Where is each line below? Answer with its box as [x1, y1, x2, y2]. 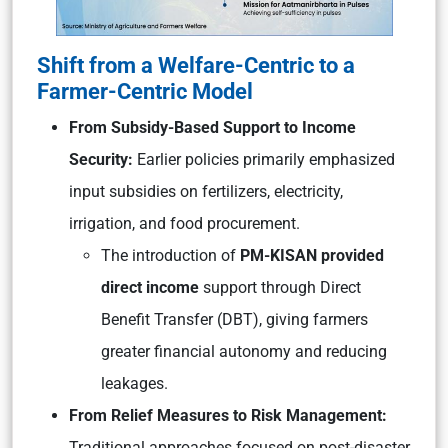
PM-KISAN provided [240, 246, 384, 265]
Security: [69, 150, 137, 169]
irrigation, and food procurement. [69, 214, 300, 233]
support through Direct [199, 278, 361, 297]
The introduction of [101, 246, 240, 265]
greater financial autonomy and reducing [101, 342, 387, 361]
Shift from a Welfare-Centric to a [37, 52, 355, 78]
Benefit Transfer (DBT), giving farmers [101, 310, 368, 329]
